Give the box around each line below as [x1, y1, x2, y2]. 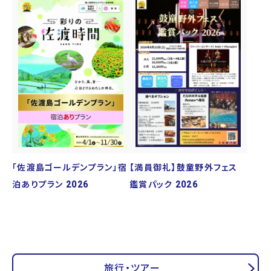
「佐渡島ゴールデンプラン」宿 [12, 163, 127, 173]
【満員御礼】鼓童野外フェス [129, 163, 238, 173]
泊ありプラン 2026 [12, 180, 89, 190]
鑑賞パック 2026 [129, 180, 198, 190]
